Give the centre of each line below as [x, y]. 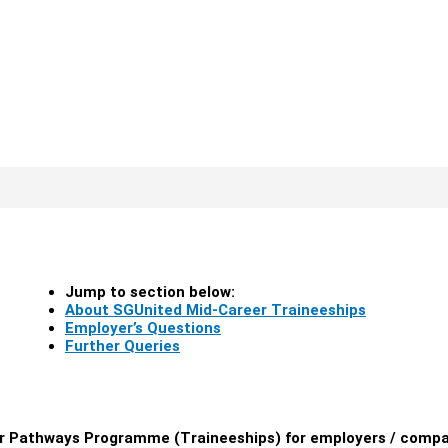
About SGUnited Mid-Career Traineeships [215, 310]
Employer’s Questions [143, 328]
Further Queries [122, 346]
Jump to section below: [150, 292]
